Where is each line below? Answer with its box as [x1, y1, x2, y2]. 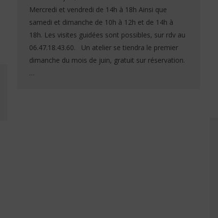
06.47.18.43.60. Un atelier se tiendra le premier [29, 42, 178, 52]
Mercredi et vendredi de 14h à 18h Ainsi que [29, 4, 167, 14]
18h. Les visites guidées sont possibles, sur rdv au [29, 30, 185, 39]
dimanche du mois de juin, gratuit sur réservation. [29, 55, 185, 65]
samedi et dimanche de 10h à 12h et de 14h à [29, 17, 173, 27]
